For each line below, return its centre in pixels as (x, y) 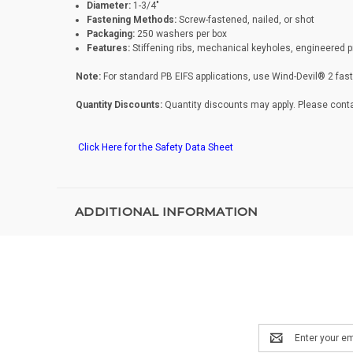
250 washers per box (180, 34)
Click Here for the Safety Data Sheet (156, 148)
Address (277, 346)
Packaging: (110, 34)
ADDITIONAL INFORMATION (167, 212)
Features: (108, 48)
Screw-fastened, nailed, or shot (245, 20)
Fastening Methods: (131, 20)
